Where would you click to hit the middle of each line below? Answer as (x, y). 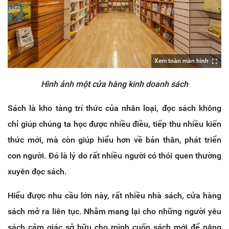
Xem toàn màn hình (181, 61)
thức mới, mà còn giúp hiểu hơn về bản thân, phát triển (114, 140)
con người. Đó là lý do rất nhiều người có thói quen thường (114, 156)
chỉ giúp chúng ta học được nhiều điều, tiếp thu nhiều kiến (114, 124)
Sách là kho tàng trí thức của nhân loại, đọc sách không (114, 108)
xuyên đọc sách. (37, 172)
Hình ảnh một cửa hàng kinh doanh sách (114, 84)
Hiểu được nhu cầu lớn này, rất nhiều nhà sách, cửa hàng (114, 196)
